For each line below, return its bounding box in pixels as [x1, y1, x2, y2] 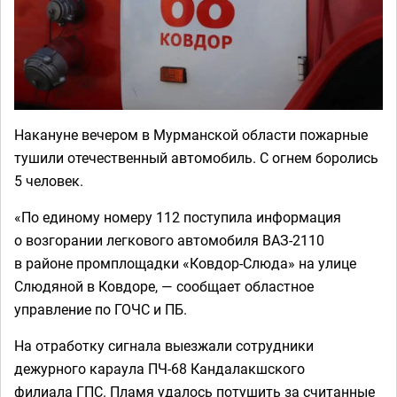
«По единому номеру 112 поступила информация [14, 207, 341, 227]
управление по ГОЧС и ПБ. [14, 300, 187, 319]
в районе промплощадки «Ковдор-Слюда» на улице [14, 253, 356, 273]
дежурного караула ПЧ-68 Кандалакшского [14, 359, 305, 378]
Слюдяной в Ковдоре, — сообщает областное [14, 276, 314, 296]
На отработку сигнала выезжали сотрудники [14, 336, 314, 355]
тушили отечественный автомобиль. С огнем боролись [14, 148, 378, 167]
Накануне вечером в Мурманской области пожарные [14, 125, 368, 144]
